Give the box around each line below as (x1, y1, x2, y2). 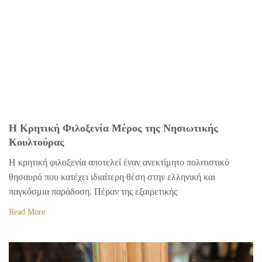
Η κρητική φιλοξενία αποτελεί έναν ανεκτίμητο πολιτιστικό (9, 157, 229, 168)
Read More (9, 208, 45, 217)
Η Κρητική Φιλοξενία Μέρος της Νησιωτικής (9, 122, 218, 135)
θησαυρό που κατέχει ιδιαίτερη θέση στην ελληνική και (9, 172, 215, 182)
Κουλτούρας (9, 136, 64, 149)
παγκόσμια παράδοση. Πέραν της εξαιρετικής (9, 187, 177, 197)
